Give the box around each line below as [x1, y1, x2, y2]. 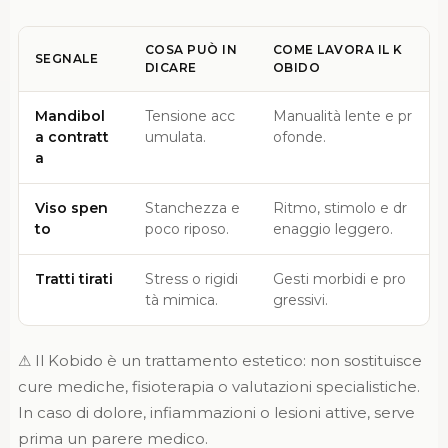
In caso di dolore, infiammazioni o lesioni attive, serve [17, 403, 415, 423]
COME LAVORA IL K [272, 41, 403, 57]
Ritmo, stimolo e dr [272, 198, 407, 217]
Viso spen [34, 198, 108, 217]
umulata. [144, 127, 206, 146]
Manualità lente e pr [272, 106, 412, 125]
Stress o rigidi [144, 269, 238, 288]
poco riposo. [144, 219, 229, 238]
